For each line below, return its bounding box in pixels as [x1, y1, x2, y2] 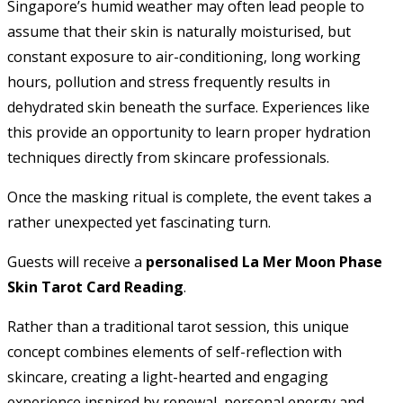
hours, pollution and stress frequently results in [7, 71, 330, 92]
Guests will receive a [7, 251, 146, 272]
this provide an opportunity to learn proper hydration [7, 121, 371, 142]
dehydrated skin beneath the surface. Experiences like [7, 96, 370, 117]
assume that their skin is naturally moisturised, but [7, 21, 351, 41]
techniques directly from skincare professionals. [7, 147, 329, 167]
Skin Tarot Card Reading [7, 276, 184, 297]
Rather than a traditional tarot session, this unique [7, 316, 349, 336]
